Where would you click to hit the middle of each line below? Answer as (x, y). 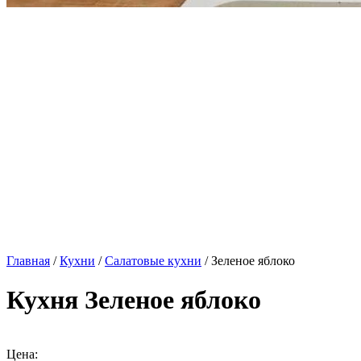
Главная (28, 261)
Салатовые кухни (153, 261)
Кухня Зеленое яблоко (134, 300)
